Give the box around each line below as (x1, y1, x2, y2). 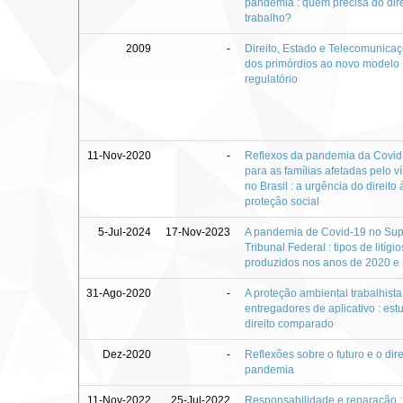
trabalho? (245, 12, 292, 24)
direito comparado (245, 318, 335, 330)
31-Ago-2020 (86, 287, 152, 300)
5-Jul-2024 (98, 226, 152, 238)
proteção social (245, 195, 320, 208)
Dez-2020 (103, 348, 152, 361)
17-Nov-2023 (166, 226, 231, 238)
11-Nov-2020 (87, 149, 152, 162)
